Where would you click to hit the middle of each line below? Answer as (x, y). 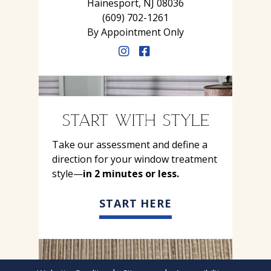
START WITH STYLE (135, 119)
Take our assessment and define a (130, 145)
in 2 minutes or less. (131, 174)
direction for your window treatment (135, 159)
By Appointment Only (135, 32)
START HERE (135, 203)
